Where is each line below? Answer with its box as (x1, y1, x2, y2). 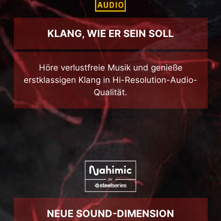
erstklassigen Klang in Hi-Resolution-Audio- (24, 96, 197, 106)
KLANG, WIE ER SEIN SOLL (47, 48, 174, 61)
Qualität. (94, 108, 127, 118)
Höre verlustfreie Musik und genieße (38, 83, 183, 94)
